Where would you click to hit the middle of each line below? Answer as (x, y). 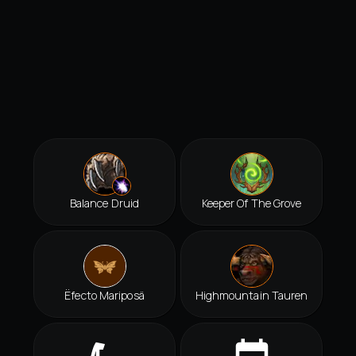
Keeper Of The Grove (252, 203)
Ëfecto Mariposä (104, 296)
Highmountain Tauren (252, 296)
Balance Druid (104, 203)
